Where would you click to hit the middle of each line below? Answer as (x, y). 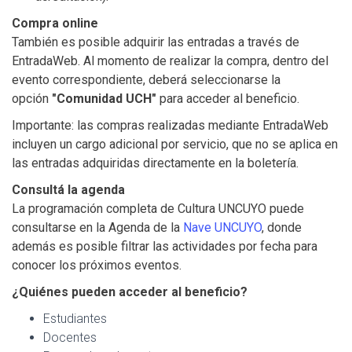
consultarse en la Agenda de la (97, 227)
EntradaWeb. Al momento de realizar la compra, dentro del (170, 60)
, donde (282, 227)
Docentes (70, 337)
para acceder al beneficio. (228, 98)
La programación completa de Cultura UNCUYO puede (158, 208)
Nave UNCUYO (222, 227)
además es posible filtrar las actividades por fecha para (165, 246)
